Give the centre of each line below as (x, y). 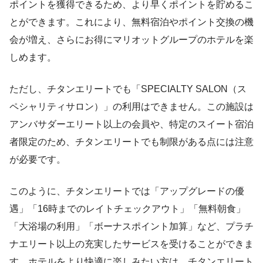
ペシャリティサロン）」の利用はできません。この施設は (131, 106)
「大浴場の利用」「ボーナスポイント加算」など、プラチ (131, 226)
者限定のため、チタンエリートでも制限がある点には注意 (131, 141)
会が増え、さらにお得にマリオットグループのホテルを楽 (131, 39)
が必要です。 (38, 159)
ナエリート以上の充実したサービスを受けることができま (131, 244)
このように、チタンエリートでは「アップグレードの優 (127, 191)
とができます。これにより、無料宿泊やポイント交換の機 (131, 22)
